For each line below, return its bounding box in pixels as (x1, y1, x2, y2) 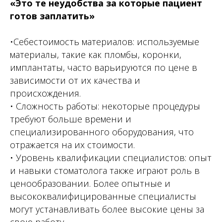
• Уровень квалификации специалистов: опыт (10, 152, 212, 164)
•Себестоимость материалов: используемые (10, 36, 199, 48)
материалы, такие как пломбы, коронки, (10, 49, 181, 60)
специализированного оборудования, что (10, 126, 194, 138)
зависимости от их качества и (10, 74, 140, 86)
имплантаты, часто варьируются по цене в (10, 61, 197, 73)
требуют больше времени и (10, 113, 131, 125)
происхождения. (10, 87, 81, 99)
